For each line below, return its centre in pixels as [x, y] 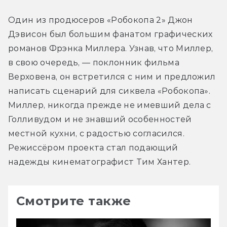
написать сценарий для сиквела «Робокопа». [109, 91]
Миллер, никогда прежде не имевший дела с [110, 105]
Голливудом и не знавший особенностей [100, 120]
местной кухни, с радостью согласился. [96, 134]
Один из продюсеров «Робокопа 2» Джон [101, 20]
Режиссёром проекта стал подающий [93, 148]
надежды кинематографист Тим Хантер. [100, 162]
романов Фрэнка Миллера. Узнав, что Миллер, [111, 49]
